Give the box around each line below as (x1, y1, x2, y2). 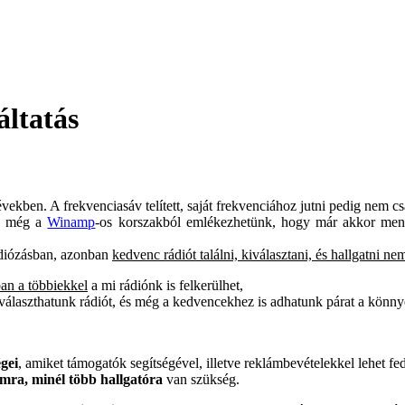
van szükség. (163, 371, 240, 387)
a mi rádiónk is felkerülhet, (88, 277, 243, 293)
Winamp (47, 213, 96, 230)
